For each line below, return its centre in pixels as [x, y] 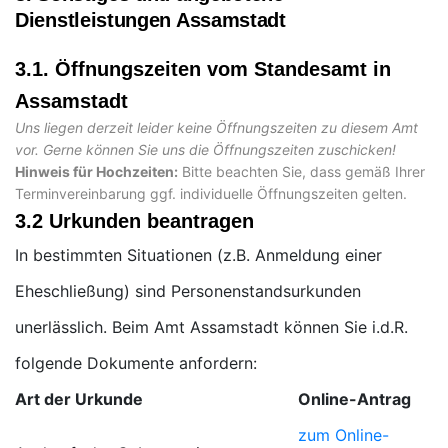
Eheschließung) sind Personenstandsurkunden [188, 291]
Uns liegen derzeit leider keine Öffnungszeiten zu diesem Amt [216, 127]
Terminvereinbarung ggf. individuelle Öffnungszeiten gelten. [211, 193]
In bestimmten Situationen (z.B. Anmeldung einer [198, 255]
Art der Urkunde [79, 399]
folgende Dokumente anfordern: [136, 363]
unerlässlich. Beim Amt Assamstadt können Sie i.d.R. [211, 327]
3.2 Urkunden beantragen [134, 221]
